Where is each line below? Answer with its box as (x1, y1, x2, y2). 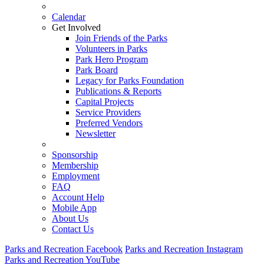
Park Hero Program (75, 54, 148, 64)
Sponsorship (52, 150, 98, 160)
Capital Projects (75, 97, 134, 107)
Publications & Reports (75, 86, 161, 96)
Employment (52, 171, 100, 181)
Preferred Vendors (75, 118, 143, 128)
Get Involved (52, 22, 101, 32)
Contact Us (52, 224, 94, 234)
